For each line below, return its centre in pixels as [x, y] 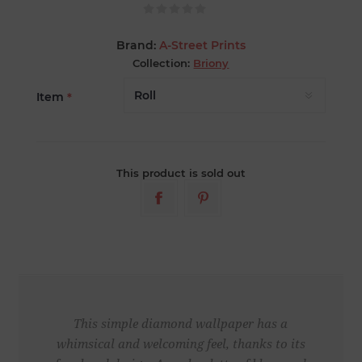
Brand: [136, 46]
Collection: [162, 63]
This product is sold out [181, 173]
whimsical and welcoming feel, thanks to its [181, 345]
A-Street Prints [202, 46]
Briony [211, 63]
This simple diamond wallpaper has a [181, 324]
